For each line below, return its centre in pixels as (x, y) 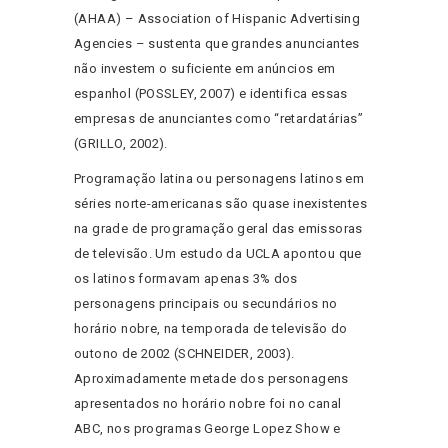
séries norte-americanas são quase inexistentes (220, 204)
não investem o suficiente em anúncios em (205, 69)
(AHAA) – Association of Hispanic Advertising (217, 19)
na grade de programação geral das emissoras (218, 229)
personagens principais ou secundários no (206, 304)
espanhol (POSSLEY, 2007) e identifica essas (211, 94)
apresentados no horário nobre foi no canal (208, 404)
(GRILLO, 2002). (121, 144)
